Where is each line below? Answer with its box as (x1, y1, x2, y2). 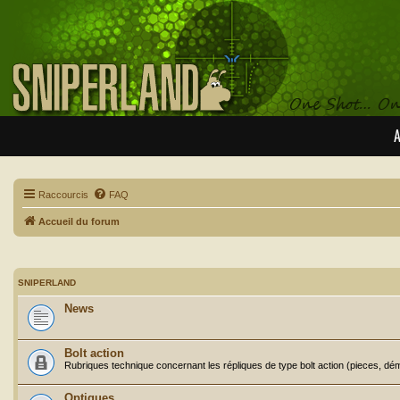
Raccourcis (38, 189, 88, 200)
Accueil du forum (38, 216, 120, 227)
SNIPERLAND (18, 277, 76, 287)
